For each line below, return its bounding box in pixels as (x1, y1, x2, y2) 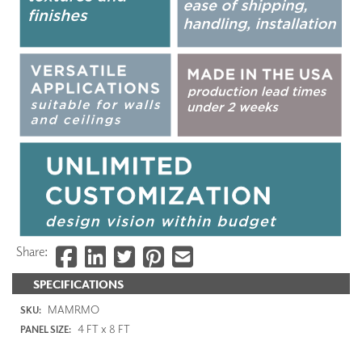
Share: (16, 242, 48, 259)
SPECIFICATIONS (33, 276, 124, 291)
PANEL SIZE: (20, 323, 71, 336)
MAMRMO (45, 302, 99, 317)
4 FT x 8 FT (75, 322, 130, 336)
